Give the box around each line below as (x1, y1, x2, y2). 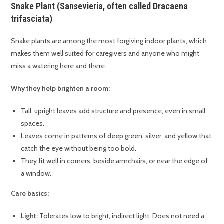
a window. (21, 168, 52, 178)
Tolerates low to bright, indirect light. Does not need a (38, 211, 205, 220)
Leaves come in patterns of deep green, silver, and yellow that (21, 131, 212, 140)
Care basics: (11, 188, 49, 198)
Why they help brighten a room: (11, 83, 110, 93)
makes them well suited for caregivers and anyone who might (11, 48, 200, 58)
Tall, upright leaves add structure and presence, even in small (21, 106, 206, 115)
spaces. (21, 118, 45, 128)
